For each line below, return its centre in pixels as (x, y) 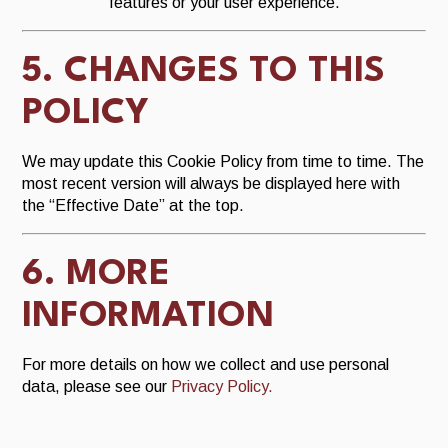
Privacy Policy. (222, 387)
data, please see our (97, 387)
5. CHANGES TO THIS (204, 71)
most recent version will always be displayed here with (211, 183)
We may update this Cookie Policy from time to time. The (223, 161)
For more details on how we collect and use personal (206, 365)
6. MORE (96, 275)
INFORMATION (148, 317)
